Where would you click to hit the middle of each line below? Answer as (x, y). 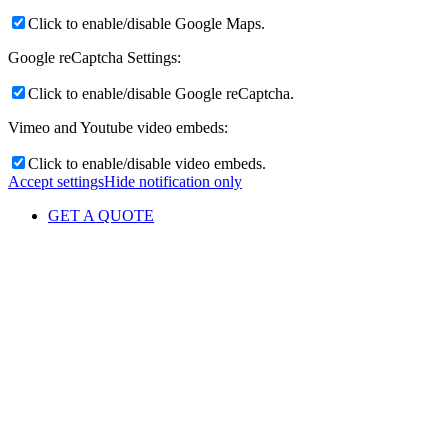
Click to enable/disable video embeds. (147, 163)
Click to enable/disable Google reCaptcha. (161, 93)
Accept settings (56, 181)
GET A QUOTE (101, 215)
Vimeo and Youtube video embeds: (118, 127)
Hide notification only (173, 181)
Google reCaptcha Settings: (94, 57)
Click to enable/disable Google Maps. (146, 23)
